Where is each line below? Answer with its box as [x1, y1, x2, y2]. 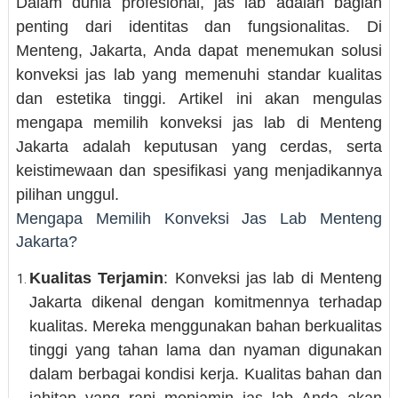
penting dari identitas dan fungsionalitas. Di [15, 18, 383, 36]
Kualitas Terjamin [28, 269, 164, 287]
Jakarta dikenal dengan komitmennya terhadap [28, 293, 383, 311]
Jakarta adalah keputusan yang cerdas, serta [15, 138, 383, 155]
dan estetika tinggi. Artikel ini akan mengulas [15, 90, 383, 107]
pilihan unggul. [15, 186, 119, 203]
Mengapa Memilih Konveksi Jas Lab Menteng [15, 210, 383, 227]
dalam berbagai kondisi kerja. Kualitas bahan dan [28, 365, 383, 383]
